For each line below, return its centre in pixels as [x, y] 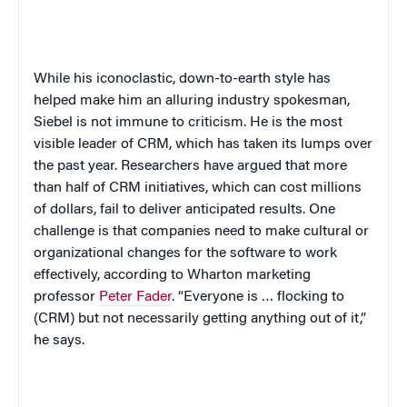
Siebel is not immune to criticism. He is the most [188, 123]
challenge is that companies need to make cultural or [201, 232]
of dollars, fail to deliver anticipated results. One [184, 210]
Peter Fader [135, 298]
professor [66, 298]
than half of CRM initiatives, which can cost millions [198, 189]
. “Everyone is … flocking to [258, 298]
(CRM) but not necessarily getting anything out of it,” [200, 319]
